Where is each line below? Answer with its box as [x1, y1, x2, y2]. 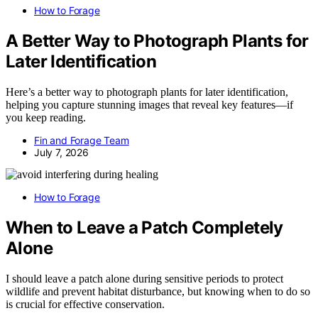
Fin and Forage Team [34, 133, 129, 146]
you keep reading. [6, 111, 86, 124]
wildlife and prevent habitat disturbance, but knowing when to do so [6, 285, 310, 297]
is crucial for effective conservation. [6, 297, 165, 310]
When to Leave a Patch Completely [6, 216, 283, 238]
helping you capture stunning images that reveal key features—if [6, 98, 293, 111]
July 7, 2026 [34, 146, 89, 158]
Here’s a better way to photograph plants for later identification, [6, 85, 288, 98]
